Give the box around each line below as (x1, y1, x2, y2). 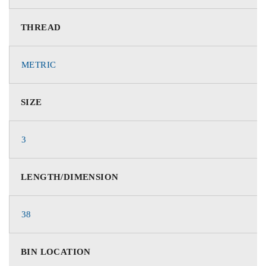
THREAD (21, 22, 61, 32)
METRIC (21, 59, 56, 69)
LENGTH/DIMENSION (21, 172, 119, 182)
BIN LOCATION (21, 246, 91, 256)
